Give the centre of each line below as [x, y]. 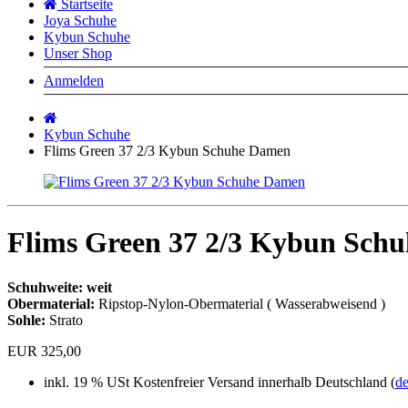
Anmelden [74, 80]
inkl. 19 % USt [87, 382]
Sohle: [26, 320]
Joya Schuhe [80, 20]
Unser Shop [78, 53]
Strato [64, 320]
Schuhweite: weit [60, 287]
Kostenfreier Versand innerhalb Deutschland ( [262, 382]
